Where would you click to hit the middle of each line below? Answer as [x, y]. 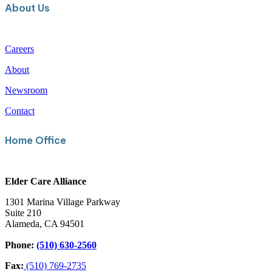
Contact [20, 111]
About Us [27, 8]
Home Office [36, 140]
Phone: [21, 245]
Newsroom [26, 90]
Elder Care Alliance [46, 181]
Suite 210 [23, 212]
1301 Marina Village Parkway [63, 202]
